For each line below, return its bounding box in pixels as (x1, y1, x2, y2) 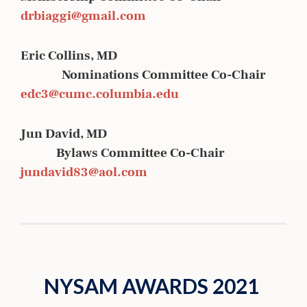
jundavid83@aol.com (21, 163, 147, 180)
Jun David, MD (21, 125, 285, 142)
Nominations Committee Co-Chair (21, 66, 266, 83)
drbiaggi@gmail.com (21, 7, 146, 24)
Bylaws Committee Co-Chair (21, 144, 225, 161)
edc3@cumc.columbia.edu (21, 85, 179, 102)
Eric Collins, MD (21, 47, 284, 64)
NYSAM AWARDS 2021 (44, 273, 259, 298)
